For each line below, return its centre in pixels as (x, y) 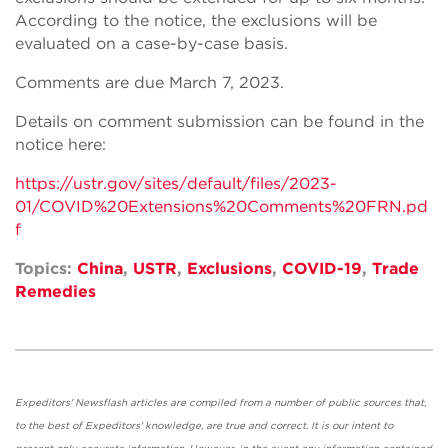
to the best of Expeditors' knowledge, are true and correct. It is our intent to (204, 425)
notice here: (60, 144)
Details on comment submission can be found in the (219, 121)
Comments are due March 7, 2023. (149, 82)
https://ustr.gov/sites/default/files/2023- (176, 183)
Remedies (55, 291)
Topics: (46, 268)
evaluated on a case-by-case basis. (151, 43)
